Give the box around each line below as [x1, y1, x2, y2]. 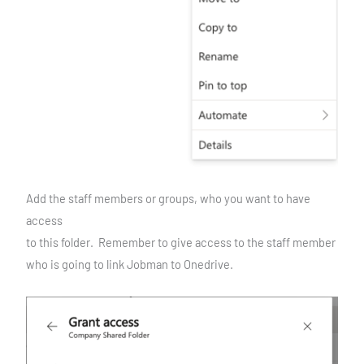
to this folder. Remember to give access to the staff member [25, 235, 336, 250]
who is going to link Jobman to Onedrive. [25, 257, 233, 272]
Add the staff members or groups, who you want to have [25, 191, 310, 206]
